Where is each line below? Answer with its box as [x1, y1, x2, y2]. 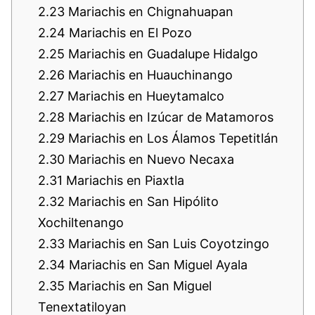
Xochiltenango [38, 214, 124, 230]
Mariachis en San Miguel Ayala [65, 257, 247, 272]
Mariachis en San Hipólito [65, 193, 219, 209]
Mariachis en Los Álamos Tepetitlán [65, 130, 278, 146]
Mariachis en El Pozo [65, 25, 192, 40]
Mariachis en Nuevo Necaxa [65, 151, 234, 167]
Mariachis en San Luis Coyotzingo [65, 236, 269, 251]
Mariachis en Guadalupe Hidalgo [65, 46, 258, 61]
